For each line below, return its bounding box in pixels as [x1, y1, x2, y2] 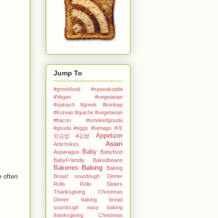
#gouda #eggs [53, 125, 89, 131]
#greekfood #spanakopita [53, 86, 123, 92]
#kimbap [102, 101, 123, 108]
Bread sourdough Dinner [53, 173, 123, 179]
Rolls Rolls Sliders [53, 181, 123, 187]
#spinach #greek [53, 101, 97, 108]
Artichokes [53, 141, 79, 147]
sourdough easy [53, 204, 99, 210]
